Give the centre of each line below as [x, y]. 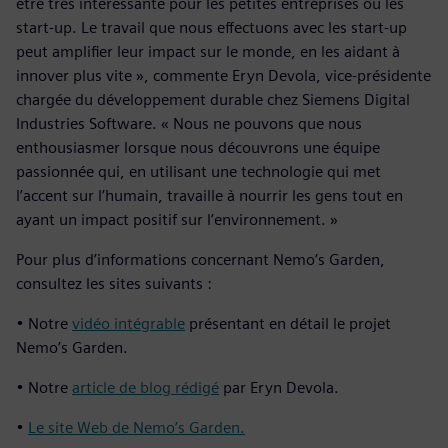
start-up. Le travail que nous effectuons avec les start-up [211, 27]
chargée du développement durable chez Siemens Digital [213, 99]
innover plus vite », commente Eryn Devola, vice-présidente [223, 75]
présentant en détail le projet [288, 323]
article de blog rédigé [145, 387]
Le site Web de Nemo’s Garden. [136, 427]
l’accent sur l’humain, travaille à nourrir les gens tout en [209, 195]
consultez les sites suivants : [114, 283]
